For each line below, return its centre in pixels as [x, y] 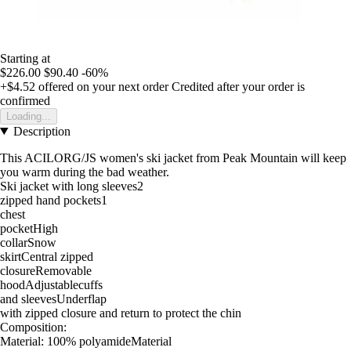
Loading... [29, 116]
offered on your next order [102, 86]
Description [42, 131]
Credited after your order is [238, 86]
